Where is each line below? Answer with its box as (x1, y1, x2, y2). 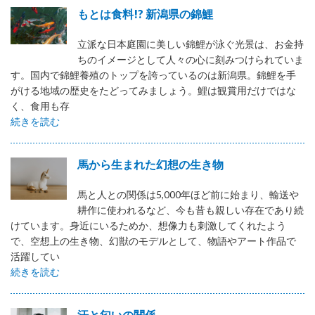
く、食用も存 (11, 99, 70, 112)
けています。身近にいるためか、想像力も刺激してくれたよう (11, 219, 286, 231)
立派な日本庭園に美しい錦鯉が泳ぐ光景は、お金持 (77, 37, 304, 50)
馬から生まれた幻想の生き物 (77, 157, 224, 171)
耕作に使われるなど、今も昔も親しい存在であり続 (77, 203, 304, 216)
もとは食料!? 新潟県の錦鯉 (77, 6, 213, 20)
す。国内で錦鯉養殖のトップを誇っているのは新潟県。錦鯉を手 (11, 68, 296, 81)
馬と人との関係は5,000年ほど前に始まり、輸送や (77, 188, 299, 200)
